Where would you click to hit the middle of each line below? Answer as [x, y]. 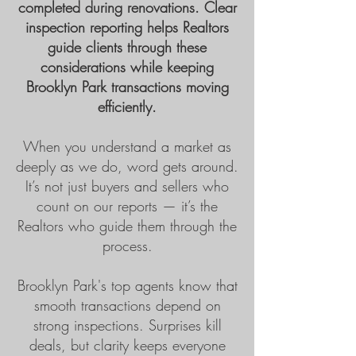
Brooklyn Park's [62, 285]
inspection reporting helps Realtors [127, 27]
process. [127, 246]
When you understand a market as [127, 146]
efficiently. [127, 106]
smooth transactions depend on [127, 305]
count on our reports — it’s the [127, 206]
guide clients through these [127, 47]
